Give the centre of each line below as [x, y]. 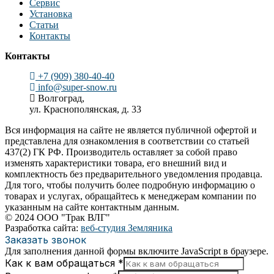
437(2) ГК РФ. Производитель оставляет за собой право [121, 152]
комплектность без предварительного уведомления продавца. [134, 174]
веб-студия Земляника [127, 228]
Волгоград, [61, 98]
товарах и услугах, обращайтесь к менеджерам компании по [131, 196]
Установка [51, 14]
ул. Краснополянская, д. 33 [85, 109]
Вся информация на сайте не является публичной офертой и [131, 130]
